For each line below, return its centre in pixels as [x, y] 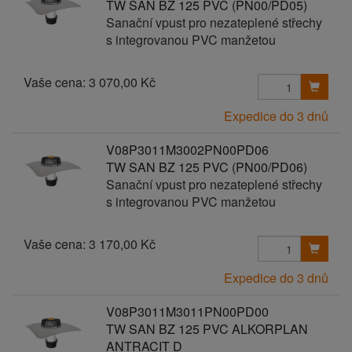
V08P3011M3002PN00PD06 [187, 150]
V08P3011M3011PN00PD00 [187, 312]
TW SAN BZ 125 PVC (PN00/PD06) [206, 167]
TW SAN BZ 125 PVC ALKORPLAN [207, 329]
